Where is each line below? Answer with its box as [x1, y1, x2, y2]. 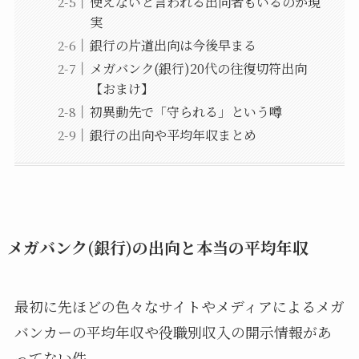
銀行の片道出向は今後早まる [89, 34, 256, 54]
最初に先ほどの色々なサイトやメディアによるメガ [14, 296, 345, 317]
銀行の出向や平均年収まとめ [89, 124, 256, 144]
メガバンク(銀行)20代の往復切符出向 [89, 58, 307, 78]
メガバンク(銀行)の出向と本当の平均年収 [6, 236, 309, 260]
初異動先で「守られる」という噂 [89, 101, 282, 121]
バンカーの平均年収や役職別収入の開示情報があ [14, 321, 332, 343]
